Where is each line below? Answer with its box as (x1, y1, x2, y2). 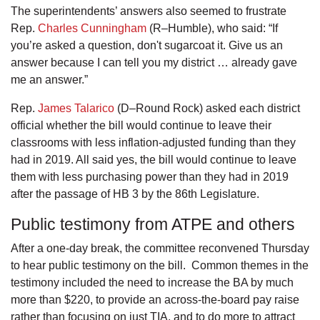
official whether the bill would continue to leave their (11, 119, 271, 132)
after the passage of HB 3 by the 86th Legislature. (11, 188, 262, 201)
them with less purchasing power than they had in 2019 (11, 171, 289, 184)
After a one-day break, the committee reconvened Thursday (11, 242, 309, 255)
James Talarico (38, 102, 114, 115)
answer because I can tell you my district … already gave (11, 56, 297, 69)
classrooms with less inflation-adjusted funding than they (11, 136, 296, 149)
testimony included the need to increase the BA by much (11, 276, 294, 289)
